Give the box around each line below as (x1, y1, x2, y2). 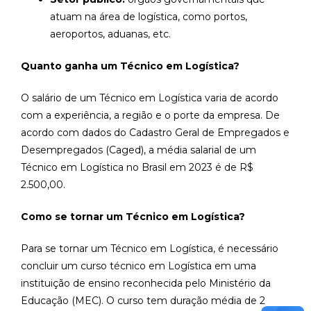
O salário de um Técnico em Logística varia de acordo (21, 91, 278, 104)
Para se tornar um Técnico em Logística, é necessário (21, 242, 278, 255)
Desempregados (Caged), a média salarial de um (21, 143, 256, 156)
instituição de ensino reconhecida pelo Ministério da (21, 276, 271, 289)
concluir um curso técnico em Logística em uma (21, 259, 256, 272)
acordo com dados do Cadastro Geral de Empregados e (21, 126, 289, 139)
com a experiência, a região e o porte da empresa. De (21, 108, 280, 121)
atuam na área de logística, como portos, (50, 10, 247, 23)
